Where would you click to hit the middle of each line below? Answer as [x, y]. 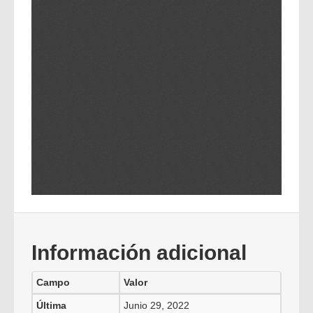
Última [51, 305]
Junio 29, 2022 [156, 305]
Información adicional [139, 253]
